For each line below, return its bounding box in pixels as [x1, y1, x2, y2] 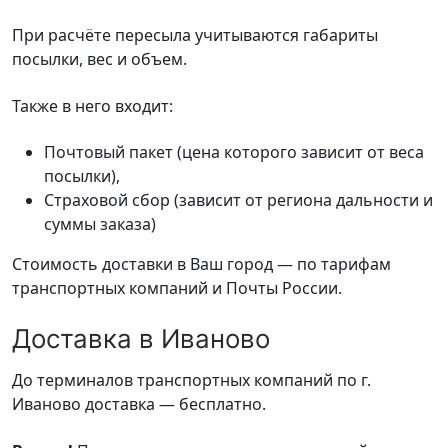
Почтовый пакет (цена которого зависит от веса [44, 141, 424, 164]
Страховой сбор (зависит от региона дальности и [44, 189, 433, 212]
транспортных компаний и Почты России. [12, 277, 342, 300]
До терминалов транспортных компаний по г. [12, 369, 371, 392]
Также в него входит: [12, 94, 173, 117]
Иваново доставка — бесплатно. [12, 393, 266, 416]
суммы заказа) [44, 213, 156, 236]
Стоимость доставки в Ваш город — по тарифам [12, 253, 391, 276]
